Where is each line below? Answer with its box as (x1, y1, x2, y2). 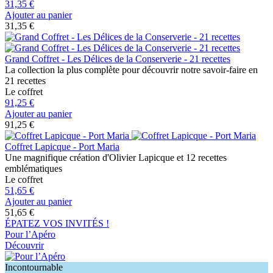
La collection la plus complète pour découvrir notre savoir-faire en (5, 64, 258, 75)
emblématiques (5, 163, 62, 174)
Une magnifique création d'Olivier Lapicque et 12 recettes (5, 152, 227, 163)
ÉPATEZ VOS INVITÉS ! (5, 218, 109, 229)
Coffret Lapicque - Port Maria (5, 141, 119, 152)
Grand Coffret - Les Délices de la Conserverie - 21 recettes (5, 53, 230, 64)
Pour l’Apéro (5, 229, 55, 239)
